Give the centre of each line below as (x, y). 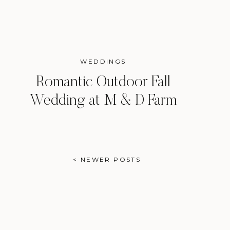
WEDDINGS (103, 61)
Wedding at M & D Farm (103, 101)
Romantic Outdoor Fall (103, 83)
